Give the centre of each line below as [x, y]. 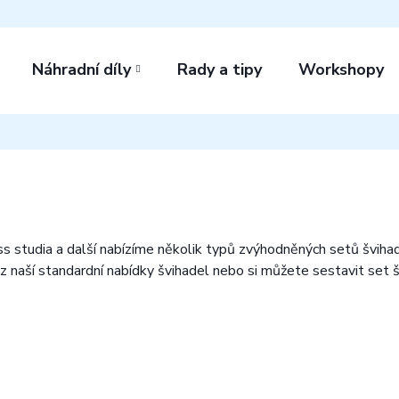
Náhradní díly [81, 69]
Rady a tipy [220, 69]
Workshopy [341, 69]
